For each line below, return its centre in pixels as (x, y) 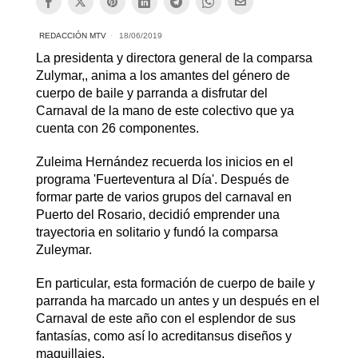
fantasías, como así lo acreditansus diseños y (163, 336)
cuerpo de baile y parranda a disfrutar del (151, 93)
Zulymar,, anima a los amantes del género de (163, 76)
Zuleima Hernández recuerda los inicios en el (164, 162)
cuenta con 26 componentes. (117, 129)
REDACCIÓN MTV (72, 36)
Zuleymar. (64, 250)
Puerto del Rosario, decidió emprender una (157, 215)
